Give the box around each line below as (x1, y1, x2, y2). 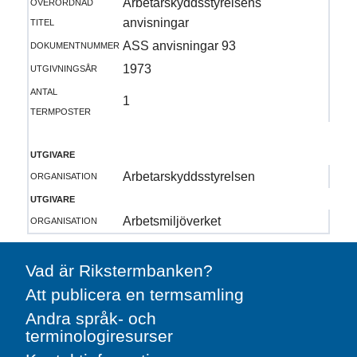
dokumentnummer (29, 37, 120, 51)
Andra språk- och (25, 309, 156, 328)
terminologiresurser (25, 327, 173, 346)
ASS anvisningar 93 (122, 38, 236, 53)
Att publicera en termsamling (25, 285, 244, 304)
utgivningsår (29, 60, 97, 74)
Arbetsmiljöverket (122, 214, 221, 228)
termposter (29, 103, 91, 117)
